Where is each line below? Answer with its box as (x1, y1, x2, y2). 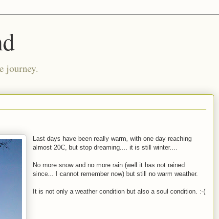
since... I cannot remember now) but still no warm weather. (33, 170, 198, 177)
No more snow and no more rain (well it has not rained (33, 161, 185, 169)
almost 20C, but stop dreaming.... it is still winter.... (33, 144, 177, 151)
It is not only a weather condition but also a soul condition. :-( (33, 188, 205, 195)
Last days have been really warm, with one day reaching (33, 135, 192, 142)
